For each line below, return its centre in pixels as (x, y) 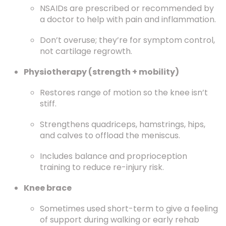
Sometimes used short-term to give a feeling (129, 209)
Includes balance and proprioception (114, 156)
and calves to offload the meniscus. (110, 135)
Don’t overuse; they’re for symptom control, (127, 40)
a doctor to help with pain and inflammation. (128, 19)
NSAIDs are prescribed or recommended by (127, 8)
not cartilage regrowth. (86, 51)
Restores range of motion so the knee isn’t (124, 93)
